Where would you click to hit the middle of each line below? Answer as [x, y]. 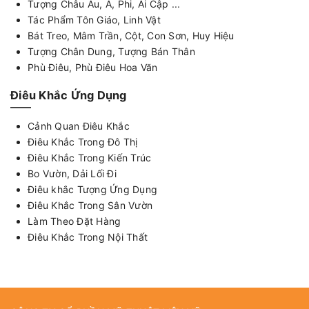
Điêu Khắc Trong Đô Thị [83, 142]
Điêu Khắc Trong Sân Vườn [90, 206]
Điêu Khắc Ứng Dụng [69, 96]
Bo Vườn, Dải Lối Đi [72, 174]
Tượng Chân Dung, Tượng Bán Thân [111, 52]
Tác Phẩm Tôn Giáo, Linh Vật [94, 20]
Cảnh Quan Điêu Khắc [79, 126]
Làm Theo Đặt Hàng [74, 221]
